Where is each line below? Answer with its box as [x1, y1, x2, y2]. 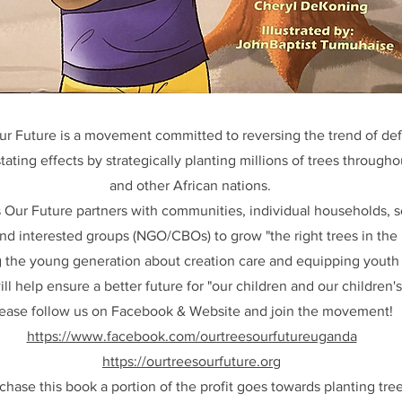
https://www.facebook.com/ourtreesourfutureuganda [26, 328, 357, 344]
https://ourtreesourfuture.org [102, 354, 281, 369]
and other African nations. [109, 178, 275, 193]
